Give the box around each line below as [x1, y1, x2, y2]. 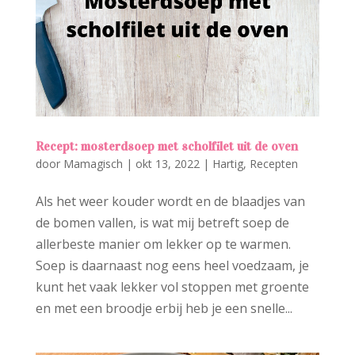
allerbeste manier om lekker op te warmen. [35, 235, 291, 253]
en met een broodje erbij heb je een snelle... [35, 299, 292, 317]
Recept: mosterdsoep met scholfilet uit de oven [35, 138, 298, 154]
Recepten [249, 155, 298, 171]
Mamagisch [63, 155, 123, 171]
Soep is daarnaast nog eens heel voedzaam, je [35, 256, 309, 274]
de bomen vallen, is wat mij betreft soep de [35, 213, 289, 231]
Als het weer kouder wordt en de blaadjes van [35, 192, 305, 210]
